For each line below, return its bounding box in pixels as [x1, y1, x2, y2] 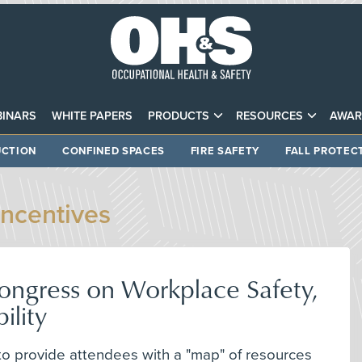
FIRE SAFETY [190, 144, 259, 158]
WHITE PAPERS [51, 108, 133, 123]
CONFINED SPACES [62, 144, 165, 158]
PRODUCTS [148, 108, 209, 123]
